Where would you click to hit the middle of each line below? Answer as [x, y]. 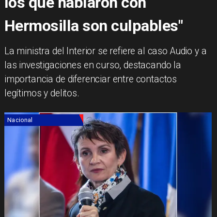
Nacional [20, 120]
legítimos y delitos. [42, 93]
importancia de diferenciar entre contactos [91, 79]
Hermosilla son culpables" [93, 26]
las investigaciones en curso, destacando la [93, 65]
